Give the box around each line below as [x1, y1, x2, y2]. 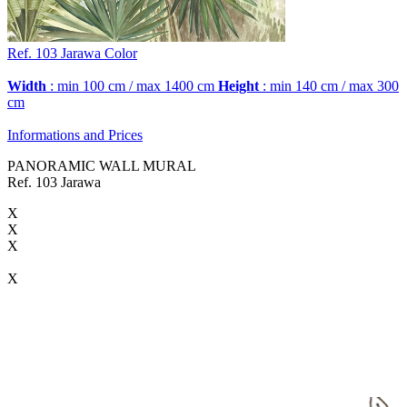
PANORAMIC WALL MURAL [7, 157, 196, 174]
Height [218, 77, 259, 94]
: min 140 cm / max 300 [259, 77, 399, 94]
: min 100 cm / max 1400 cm [46, 77, 214, 94]
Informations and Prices [7, 126, 143, 143]
